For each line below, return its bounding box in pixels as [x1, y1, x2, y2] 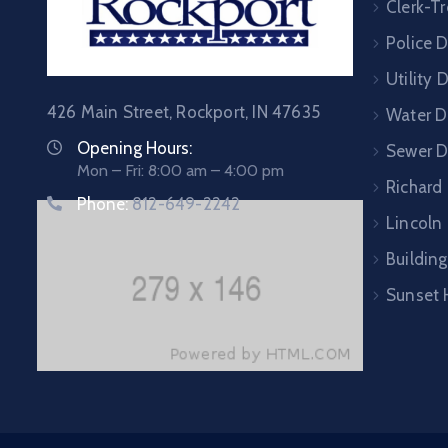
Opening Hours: [77, 138, 192, 159]
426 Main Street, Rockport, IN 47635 [47, 102, 320, 123]
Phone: [77, 194, 132, 215]
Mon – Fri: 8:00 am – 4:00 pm [77, 161, 284, 181]
